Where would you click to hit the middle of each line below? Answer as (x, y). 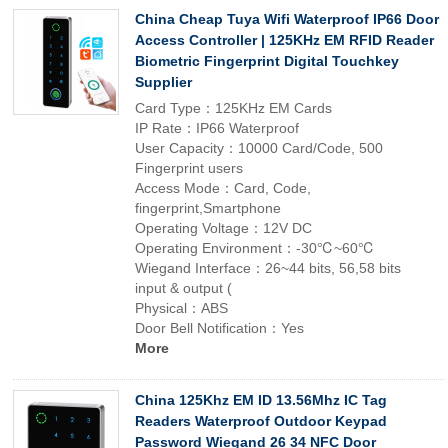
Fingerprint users (189, 168)
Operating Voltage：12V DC (223, 228)
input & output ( (183, 288)
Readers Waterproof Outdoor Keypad (261, 421)
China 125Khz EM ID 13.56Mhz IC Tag (261, 400)
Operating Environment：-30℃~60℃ (255, 248)
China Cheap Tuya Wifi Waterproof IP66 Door (287, 19)
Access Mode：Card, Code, (223, 188)
